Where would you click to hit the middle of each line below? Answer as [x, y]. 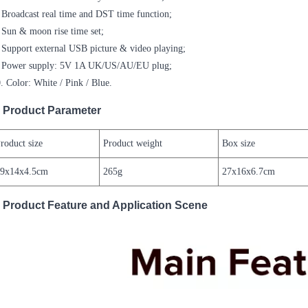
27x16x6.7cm [249, 171]
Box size [239, 143]
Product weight [133, 143]
